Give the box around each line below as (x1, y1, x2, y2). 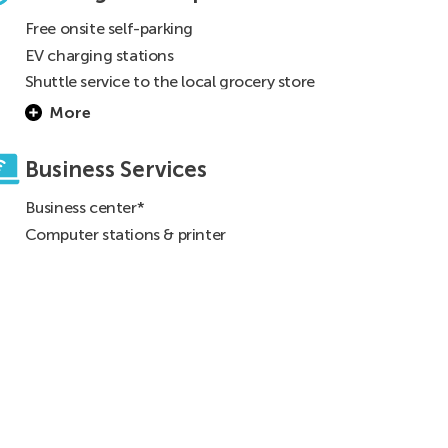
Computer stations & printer (24, 224, 226, 244)
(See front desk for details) (24, 92, 214, 112)
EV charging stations (24, 45, 174, 65)
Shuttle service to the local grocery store (24, 72, 315, 92)
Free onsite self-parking (24, 19, 194, 39)
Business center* (24, 198, 145, 218)
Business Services (24, 156, 207, 184)
